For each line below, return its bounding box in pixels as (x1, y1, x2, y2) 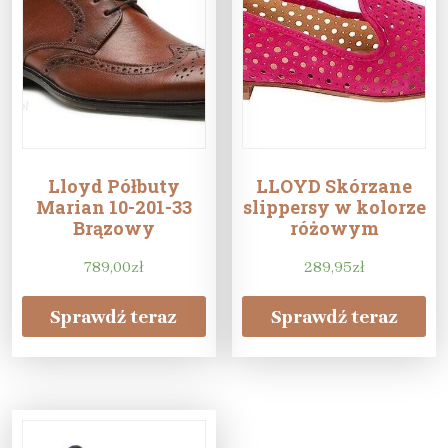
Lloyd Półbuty (47, 174, 180, 199)
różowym (289, 216, 379, 241)
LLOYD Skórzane (256, 174, 413, 199)
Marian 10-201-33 (35, 195, 192, 220)
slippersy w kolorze (242, 195, 426, 220)
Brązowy (72, 216, 155, 241)
